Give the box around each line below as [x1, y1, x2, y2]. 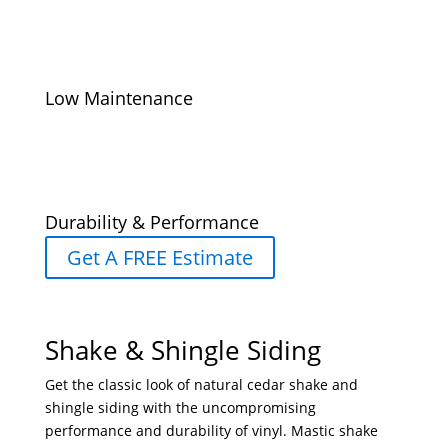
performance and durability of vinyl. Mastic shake [44, 421, 378, 441]
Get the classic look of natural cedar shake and [44, 375, 358, 395]
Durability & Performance [44, 210, 259, 235]
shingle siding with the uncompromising [44, 398, 316, 418]
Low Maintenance [44, 86, 193, 111]
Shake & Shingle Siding [44, 332, 321, 369]
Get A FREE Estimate [66, 244, 253, 272]
